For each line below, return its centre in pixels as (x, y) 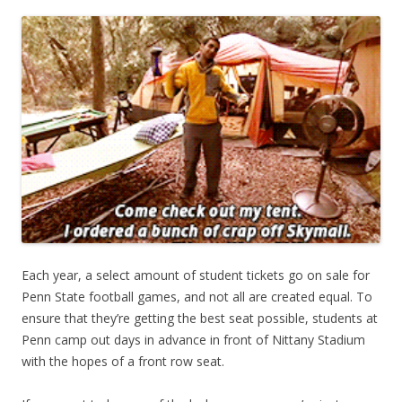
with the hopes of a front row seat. (123, 362)
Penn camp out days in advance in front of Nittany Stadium (193, 340)
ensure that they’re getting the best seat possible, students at (200, 319)
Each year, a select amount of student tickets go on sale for (196, 275)
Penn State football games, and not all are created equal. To (197, 297)
